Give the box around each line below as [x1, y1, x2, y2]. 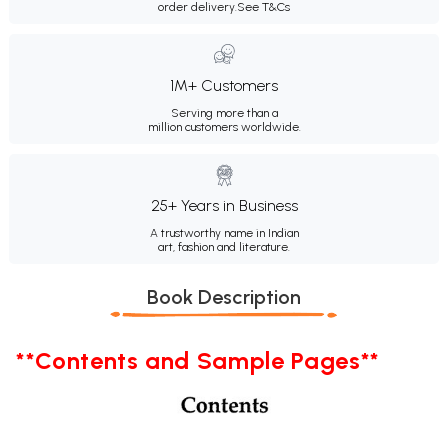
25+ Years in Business [150, 195, 298, 215]
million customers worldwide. [147, 119, 301, 134]
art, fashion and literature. [158, 239, 290, 254]
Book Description [147, 284, 301, 309]
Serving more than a [170, 105, 278, 120]
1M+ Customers [170, 75, 278, 95]
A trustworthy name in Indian [149, 225, 299, 240]
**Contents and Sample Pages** [16, 345, 380, 375]
